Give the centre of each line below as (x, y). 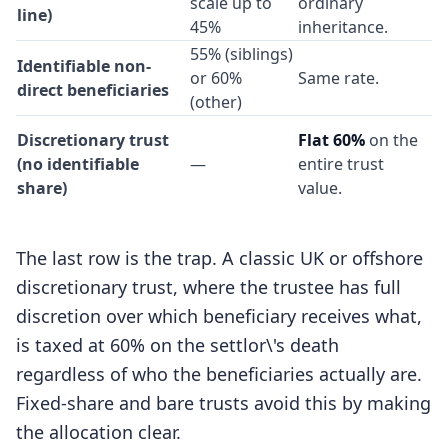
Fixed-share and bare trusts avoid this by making (223, 403)
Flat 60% (331, 140)
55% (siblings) (241, 54)
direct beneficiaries (93, 90)
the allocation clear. (98, 432)
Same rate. (338, 78)
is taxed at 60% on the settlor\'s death (177, 345)
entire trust (341, 164)
